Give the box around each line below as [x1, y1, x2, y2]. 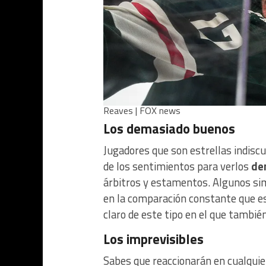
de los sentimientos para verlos [103, 158, 251, 175]
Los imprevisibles [103, 229, 204, 249]
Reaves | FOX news [103, 103, 180, 118]
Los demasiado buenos [103, 119, 235, 139]
